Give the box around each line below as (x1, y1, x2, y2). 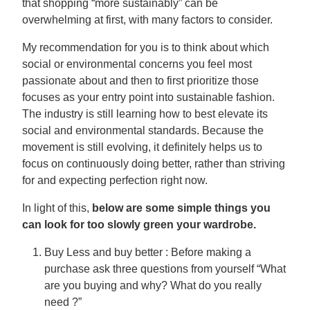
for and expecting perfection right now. (22, 174, 208, 186)
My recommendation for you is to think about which (22, 42, 269, 53)
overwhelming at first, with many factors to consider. (22, 14, 273, 26)
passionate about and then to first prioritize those (22, 75, 259, 86)
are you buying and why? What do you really (44, 280, 262, 291)
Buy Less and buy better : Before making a (44, 246, 251, 258)
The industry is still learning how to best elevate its (22, 108, 268, 120)
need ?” (44, 296, 82, 308)
